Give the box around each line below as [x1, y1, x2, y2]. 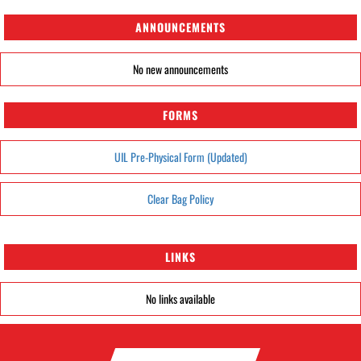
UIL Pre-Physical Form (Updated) [114, 148, 247, 165]
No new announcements [133, 60, 228, 77]
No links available [146, 290, 215, 307]
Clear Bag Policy [147, 190, 214, 207]
